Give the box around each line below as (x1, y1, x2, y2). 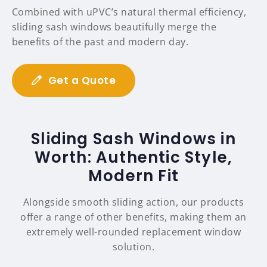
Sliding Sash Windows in (31, 128, 236, 150)
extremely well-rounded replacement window (26, 225, 241, 239)
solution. (112, 240, 155, 254)
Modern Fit (88, 165, 179, 187)
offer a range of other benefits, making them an (20, 210, 247, 224)
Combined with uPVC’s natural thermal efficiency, (12, 5, 247, 19)
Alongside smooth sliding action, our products (23, 195, 244, 209)
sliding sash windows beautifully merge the (12, 20, 217, 34)
